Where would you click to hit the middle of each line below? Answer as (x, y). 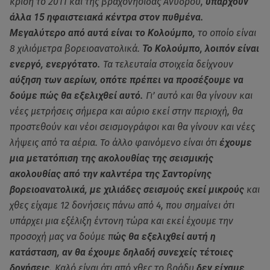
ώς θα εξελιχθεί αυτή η (165, 236)
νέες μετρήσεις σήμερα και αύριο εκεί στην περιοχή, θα (126, 111)
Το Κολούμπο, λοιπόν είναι (201, 48)
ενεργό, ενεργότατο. (55, 64)
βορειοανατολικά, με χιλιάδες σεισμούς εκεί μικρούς (127, 189)
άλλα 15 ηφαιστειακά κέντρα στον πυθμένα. (107, 17)
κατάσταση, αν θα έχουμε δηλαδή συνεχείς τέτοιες (121, 252)
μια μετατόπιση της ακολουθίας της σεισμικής (111, 158)
